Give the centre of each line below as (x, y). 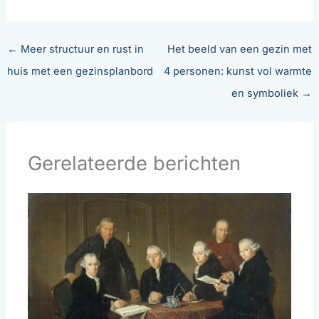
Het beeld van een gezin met (240, 49)
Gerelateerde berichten (135, 163)
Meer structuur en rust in (80, 49)
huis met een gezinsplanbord (80, 72)
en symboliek (267, 94)
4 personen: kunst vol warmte (238, 72)
